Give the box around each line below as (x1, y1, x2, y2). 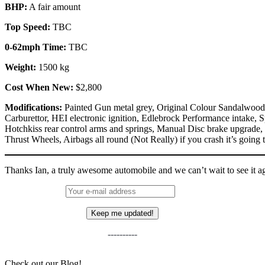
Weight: (5, 62, 38, 72)
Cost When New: (5, 82, 73, 92)
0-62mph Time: (5, 41, 66, 52)
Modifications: (5, 102, 62, 112)
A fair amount (27, 1, 80, 12)
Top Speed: (5, 21, 50, 32)
